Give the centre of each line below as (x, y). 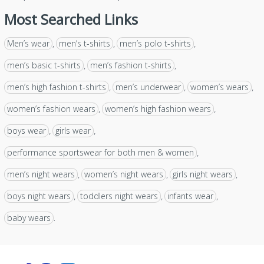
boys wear (26, 130)
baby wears (29, 217)
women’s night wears (123, 174)
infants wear (190, 196)
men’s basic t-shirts (44, 65)
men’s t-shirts (84, 43)
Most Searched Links (71, 19)
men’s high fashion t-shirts (56, 87)
